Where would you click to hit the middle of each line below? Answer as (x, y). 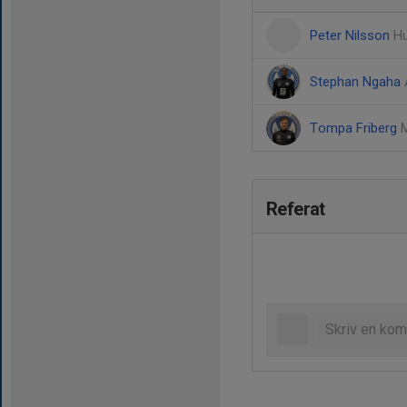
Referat (296, 209)
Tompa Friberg (355, 128)
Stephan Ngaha (357, 82)
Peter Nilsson (352, 35)
